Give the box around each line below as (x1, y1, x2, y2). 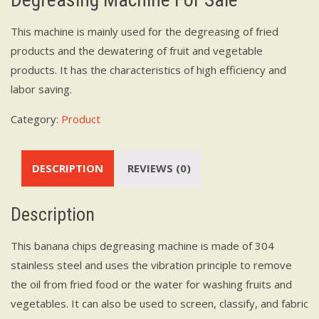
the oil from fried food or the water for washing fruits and (11, 276, 292, 291)
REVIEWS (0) (127, 160, 191, 175)
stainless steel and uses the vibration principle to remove (11, 257, 292, 272)
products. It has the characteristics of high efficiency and (11, 62, 286, 77)
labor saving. (11, 81, 72, 96)
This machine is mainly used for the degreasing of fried (11, 23, 278, 38)
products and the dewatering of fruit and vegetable (11, 43, 263, 58)
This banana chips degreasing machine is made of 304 (11, 238, 274, 253)
